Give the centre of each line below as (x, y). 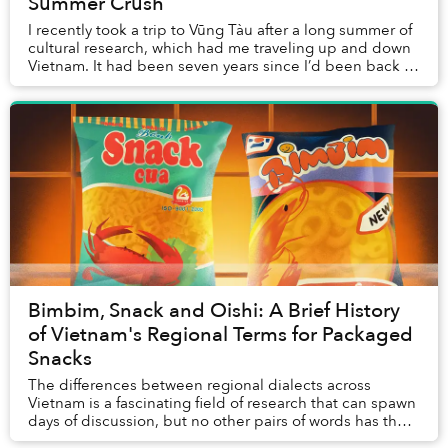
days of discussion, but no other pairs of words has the (217, 421)
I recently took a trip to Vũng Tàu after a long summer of (220, 30)
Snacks (60, 359)
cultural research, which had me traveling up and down (219, 48)
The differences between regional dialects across (199, 385)
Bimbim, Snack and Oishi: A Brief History (214, 311)
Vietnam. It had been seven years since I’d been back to (223, 66)
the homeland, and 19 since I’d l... (146, 84)
